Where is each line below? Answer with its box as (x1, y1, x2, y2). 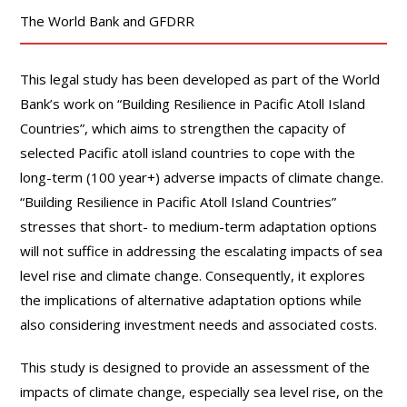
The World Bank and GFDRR (20, 11, 195, 30)
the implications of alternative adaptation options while (20, 290, 362, 309)
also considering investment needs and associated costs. (20, 314, 378, 333)
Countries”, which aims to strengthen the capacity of (20, 118, 346, 137)
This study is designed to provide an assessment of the (20, 357, 371, 376)
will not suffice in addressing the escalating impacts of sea (20, 241, 383, 260)
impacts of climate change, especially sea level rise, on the (20, 382, 384, 401)
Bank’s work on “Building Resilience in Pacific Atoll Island (20, 94, 366, 113)
